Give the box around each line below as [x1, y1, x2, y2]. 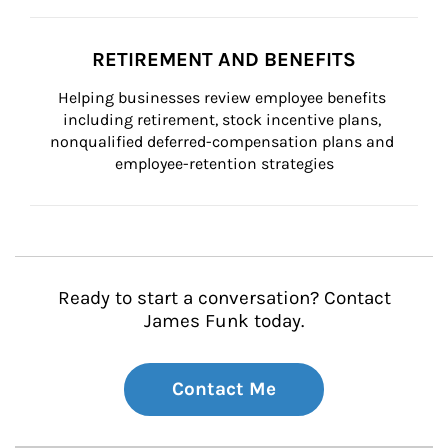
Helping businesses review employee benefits [58, 88, 390, 107]
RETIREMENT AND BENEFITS [92, 48, 356, 71]
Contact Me [172, 378, 276, 400]
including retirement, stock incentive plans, [63, 110, 385, 129]
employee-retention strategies [114, 154, 334, 173]
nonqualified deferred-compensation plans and [50, 132, 398, 151]
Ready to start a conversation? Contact [57, 287, 391, 309]
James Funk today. [144, 310, 304, 332]
